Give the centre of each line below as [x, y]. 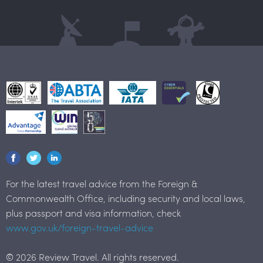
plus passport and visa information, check [93, 213]
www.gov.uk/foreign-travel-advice [80, 227]
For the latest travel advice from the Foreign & [102, 183]
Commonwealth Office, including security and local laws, [126, 198]
